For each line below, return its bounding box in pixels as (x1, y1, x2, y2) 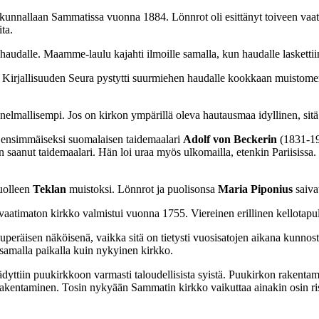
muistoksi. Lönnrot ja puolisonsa (66, 182, 218, 195)
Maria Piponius (218, 182, 293, 195)
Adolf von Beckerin (183, 132, 277, 145)
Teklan (33, 182, 66, 195)
